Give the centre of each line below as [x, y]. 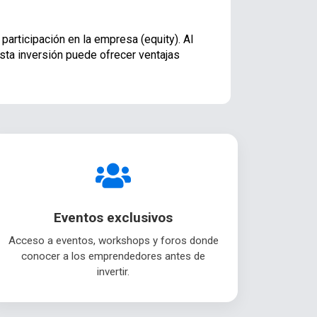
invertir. [113, 272]
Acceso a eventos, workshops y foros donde [113, 241]
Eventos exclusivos [113, 218]
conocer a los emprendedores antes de [113, 257]
